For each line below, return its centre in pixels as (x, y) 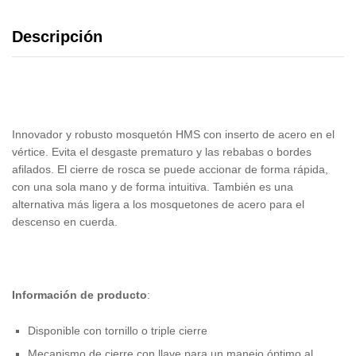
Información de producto (79, 294)
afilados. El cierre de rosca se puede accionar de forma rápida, (170, 170)
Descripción (57, 37)
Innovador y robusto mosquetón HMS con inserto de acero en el (173, 135)
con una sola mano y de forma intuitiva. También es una (153, 187)
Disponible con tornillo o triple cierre (118, 331)
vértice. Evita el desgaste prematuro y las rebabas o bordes (162, 152)
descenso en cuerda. (65, 222)
